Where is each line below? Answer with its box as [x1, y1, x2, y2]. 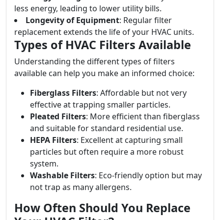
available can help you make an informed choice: [14, 68, 194, 79]
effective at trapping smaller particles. [30, 99, 170, 110]
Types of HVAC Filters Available [14, 37, 191, 53]
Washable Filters [30, 170, 95, 181]
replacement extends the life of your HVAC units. [14, 27, 194, 37]
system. [30, 158, 58, 169]
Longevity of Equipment [26, 15, 119, 26]
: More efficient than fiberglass [86, 111, 200, 122]
